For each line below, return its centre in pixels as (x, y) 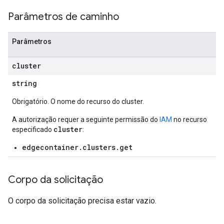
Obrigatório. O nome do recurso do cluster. (78, 101)
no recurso (189, 119)
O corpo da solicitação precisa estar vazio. (82, 201)
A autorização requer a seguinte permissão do (86, 119)
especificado (33, 129)
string (24, 83)
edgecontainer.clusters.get (77, 147)
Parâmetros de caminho (63, 17)
